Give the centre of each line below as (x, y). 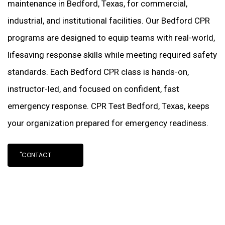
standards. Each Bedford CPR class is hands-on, (98, 72)
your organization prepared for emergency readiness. (108, 123)
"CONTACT (36, 155)
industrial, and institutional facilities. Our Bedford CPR (109, 21)
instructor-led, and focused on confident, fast (94, 89)
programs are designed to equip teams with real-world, (111, 38)
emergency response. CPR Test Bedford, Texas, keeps (109, 106)
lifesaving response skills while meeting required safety (113, 55)
